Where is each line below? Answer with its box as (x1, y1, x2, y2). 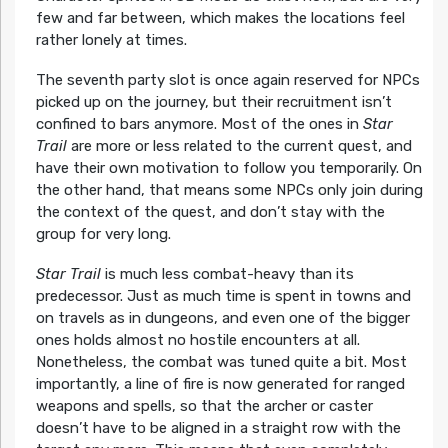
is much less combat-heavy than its (100, 264, 354, 283)
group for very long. (35, 224, 171, 243)
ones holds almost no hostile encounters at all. (35, 330, 360, 349)
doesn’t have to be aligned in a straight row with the (35, 418, 401, 437)
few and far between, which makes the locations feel (35, 8, 405, 27)
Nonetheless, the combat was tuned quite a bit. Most (35, 352, 407, 371)
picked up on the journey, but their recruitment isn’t (35, 92, 392, 111)
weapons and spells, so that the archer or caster (35, 396, 373, 415)
